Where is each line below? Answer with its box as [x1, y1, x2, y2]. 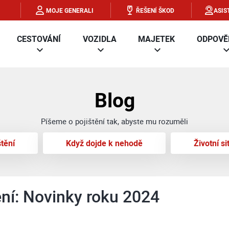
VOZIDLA [82, 33, 117, 44]
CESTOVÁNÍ [17, 33, 61, 44]
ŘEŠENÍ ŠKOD [136, 6, 174, 14]
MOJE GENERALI [46, 6, 94, 14]
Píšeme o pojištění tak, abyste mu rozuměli [41, 116, 188, 126]
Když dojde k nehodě [65, 138, 143, 149]
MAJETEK [138, 33, 175, 44]
